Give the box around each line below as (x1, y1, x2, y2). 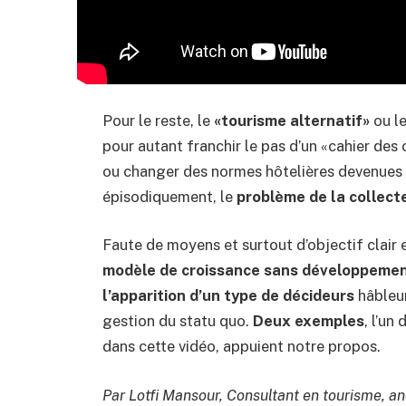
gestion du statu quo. (102, 312, 253, 331)
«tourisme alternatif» (214, 111, 370, 130)
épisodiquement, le (102, 187, 237, 206)
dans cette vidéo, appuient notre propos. (102, 337, 381, 356)
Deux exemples (253, 312, 364, 331)
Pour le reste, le (102, 111, 214, 130)
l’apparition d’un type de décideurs (102, 286, 354, 305)
